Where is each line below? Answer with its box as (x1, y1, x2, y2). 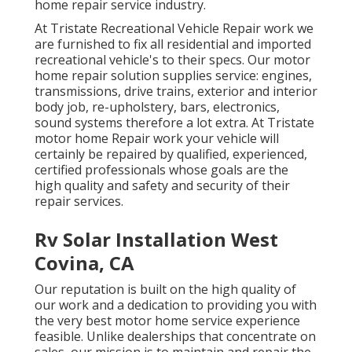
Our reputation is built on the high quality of (35, 280, 296, 299)
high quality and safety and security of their (35, 177, 290, 195)
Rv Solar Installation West (35, 226, 278, 253)
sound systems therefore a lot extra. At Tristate (35, 114, 314, 132)
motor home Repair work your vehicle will (35, 130, 279, 148)
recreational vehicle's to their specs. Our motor (35, 51, 310, 69)
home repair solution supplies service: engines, (35, 67, 312, 85)
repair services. (35, 192, 123, 211)
